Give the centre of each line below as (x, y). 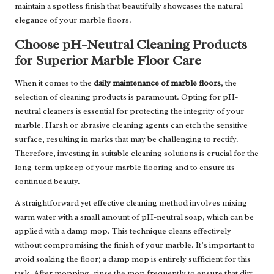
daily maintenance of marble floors (157, 83)
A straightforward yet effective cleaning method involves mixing (131, 203)
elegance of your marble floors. (73, 20)
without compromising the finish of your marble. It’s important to (135, 245)
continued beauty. (47, 182)
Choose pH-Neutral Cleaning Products (131, 45)
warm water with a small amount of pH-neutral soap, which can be (134, 217)
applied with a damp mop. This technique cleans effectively (123, 231)
